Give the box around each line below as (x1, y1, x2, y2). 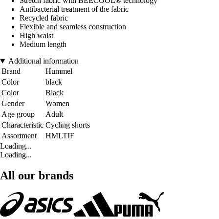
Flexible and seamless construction (20, 22, 126, 31)
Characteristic (1, 121, 44, 130)
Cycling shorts (45, 121, 90, 130)
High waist (20, 31, 53, 40)
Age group (1, 110, 35, 119)
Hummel (45, 67, 72, 76)
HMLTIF (45, 131, 74, 140)
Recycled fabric (20, 14, 68, 22)
